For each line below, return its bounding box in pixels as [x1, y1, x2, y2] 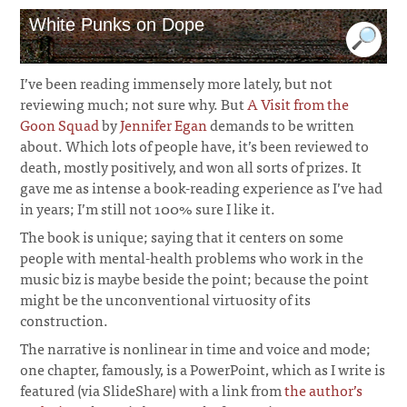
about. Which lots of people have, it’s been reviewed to [20, 134, 370, 157]
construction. [20, 308, 109, 332]
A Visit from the [247, 92, 350, 115]
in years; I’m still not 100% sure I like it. [20, 196, 276, 220]
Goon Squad [20, 113, 100, 136]
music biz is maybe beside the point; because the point [20, 266, 370, 290]
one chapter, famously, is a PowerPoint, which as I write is [20, 357, 386, 381]
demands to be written [207, 113, 355, 136]
